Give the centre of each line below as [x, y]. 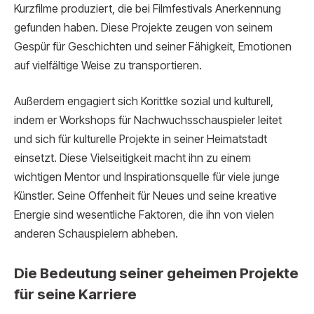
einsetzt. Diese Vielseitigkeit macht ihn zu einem [132, 158]
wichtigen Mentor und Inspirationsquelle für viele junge [147, 177]
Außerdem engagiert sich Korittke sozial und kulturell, [144, 102]
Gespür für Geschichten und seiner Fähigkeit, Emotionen [153, 46]
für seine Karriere [75, 294]
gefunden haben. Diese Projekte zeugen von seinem [143, 27]
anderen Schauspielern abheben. [96, 234]
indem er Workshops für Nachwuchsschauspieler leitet [148, 121]
